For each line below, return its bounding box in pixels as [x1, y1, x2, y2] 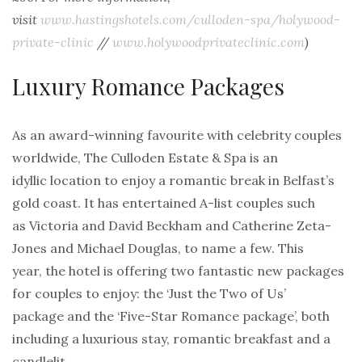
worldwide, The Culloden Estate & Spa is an [12, 149, 278, 166]
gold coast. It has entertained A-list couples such [12, 194, 315, 211]
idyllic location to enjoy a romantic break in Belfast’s [12, 171, 335, 188]
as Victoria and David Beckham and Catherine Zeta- [12, 217, 331, 234]
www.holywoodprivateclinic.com [112, 33, 305, 50]
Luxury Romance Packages [12, 70, 284, 101]
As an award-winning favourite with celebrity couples [12, 126, 342, 143]
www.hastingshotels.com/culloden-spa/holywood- [40, 11, 340, 27]
